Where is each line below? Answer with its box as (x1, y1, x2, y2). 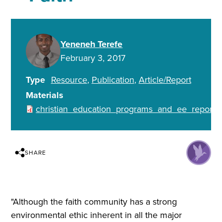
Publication (91, 73, 134, 86)
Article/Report (138, 73, 191, 86)
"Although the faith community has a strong (11, 195, 177, 208)
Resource (51, 73, 87, 86)
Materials (26, 89, 64, 102)
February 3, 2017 (60, 51, 126, 64)
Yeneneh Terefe (60, 37, 123, 51)
